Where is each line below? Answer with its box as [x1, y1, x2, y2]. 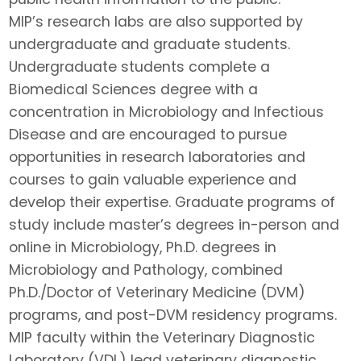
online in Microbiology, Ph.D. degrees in [9, 238, 277, 258]
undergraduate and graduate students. [9, 35, 291, 55]
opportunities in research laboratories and [9, 147, 306, 168]
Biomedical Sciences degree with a [9, 80, 259, 100]
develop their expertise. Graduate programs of [9, 193, 336, 213]
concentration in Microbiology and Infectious [9, 102, 325, 122]
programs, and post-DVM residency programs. [9, 305, 338, 326]
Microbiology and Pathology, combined [9, 260, 284, 280]
